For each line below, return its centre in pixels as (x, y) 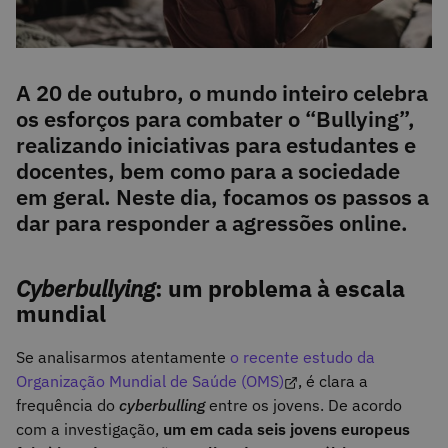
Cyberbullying (85, 287)
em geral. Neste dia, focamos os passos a (222, 196)
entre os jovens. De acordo (303, 405)
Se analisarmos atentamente (123, 357)
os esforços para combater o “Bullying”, (215, 118)
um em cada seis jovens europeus (286, 429)
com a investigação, (89, 429)
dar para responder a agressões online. (212, 222)
